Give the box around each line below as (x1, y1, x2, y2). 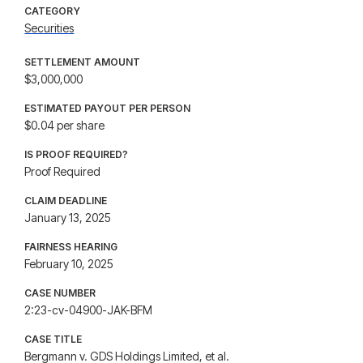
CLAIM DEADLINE (24, 194, 108, 207)
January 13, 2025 (24, 211, 112, 224)
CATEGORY (24, 5, 81, 17)
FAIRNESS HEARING (24, 241, 118, 253)
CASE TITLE (24, 333, 83, 345)
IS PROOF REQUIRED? (24, 148, 129, 160)
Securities (24, 21, 75, 35)
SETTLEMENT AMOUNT (24, 56, 141, 68)
